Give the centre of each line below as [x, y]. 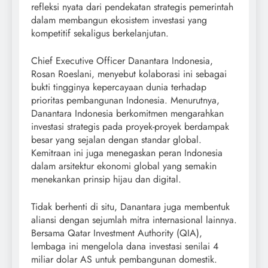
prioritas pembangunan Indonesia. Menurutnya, [125, 100]
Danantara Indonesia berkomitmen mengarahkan [127, 114]
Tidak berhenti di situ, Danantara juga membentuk [130, 207]
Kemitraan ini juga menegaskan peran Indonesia [127, 153]
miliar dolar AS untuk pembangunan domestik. [124, 260]
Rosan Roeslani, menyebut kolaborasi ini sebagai [129, 74]
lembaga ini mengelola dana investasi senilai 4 [125, 246]
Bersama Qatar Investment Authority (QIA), [117, 233]
